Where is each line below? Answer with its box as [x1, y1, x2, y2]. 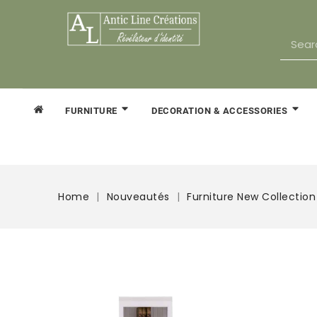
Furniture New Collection [187, 190, 316, 204]
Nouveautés [106, 190, 170, 204]
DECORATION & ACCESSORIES [151, 105, 290, 116]
